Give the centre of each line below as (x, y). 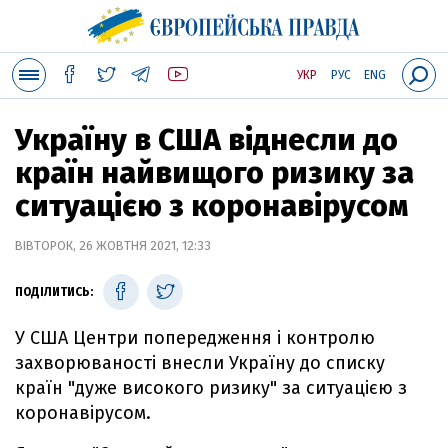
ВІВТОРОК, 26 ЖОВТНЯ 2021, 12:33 (113, 245)
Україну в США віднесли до (206, 140)
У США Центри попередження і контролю (195, 338)
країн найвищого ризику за (214, 173)
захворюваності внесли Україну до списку (200, 363)
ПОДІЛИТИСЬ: (54, 292)
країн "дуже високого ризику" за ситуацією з (211, 388)
